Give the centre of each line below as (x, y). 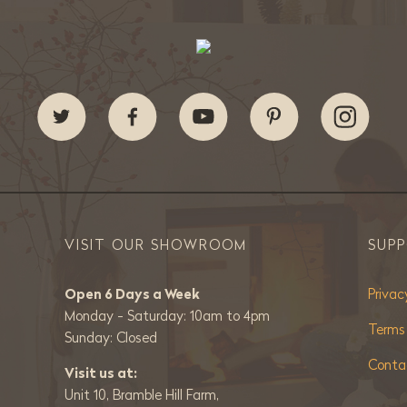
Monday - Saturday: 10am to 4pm (167, 316)
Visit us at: (100, 373)
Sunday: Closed (110, 338)
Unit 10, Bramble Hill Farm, (143, 395)
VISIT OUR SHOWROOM (155, 245)
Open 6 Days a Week (132, 294)
